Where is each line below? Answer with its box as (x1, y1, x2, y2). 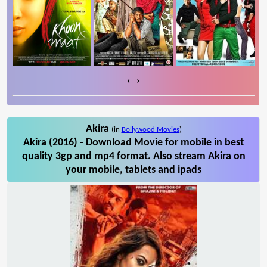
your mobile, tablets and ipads (66, 164, 201, 176)
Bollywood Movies (121, 125, 179, 133)
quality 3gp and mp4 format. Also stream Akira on (21, 150, 246, 162)
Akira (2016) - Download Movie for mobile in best (23, 136, 244, 148)
